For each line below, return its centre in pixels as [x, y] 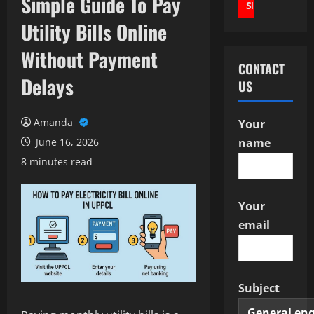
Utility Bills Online [94, 32]
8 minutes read [57, 162]
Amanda [55, 122]
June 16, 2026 [66, 142]
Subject [259, 288]
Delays [47, 87]
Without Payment [89, 59]
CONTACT [261, 69]
